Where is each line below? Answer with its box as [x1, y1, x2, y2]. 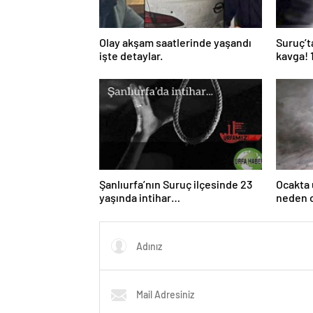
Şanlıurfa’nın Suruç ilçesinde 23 [99, 177, 252, 191]
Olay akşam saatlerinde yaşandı [99, 36, 252, 49]
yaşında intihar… [99, 191, 180, 204]
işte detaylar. [99, 49, 163, 62]
